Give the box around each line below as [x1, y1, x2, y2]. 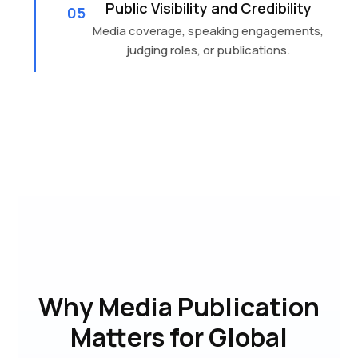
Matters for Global [70, 320, 288, 355]
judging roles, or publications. [126, 42, 290, 58]
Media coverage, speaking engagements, [93, 22, 324, 39]
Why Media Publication [38, 289, 320, 324]
